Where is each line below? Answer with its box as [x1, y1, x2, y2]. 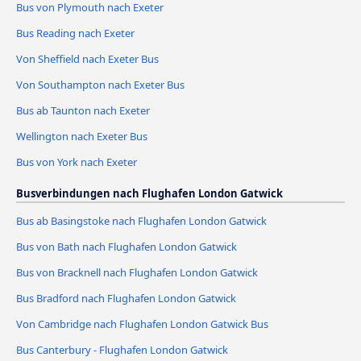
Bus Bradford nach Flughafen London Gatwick [16, 290, 236, 305]
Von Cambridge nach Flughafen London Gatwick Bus [16, 316, 268, 331]
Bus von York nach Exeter [16, 154, 137, 169]
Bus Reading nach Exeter [16, 26, 135, 41]
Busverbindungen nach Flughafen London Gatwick [16, 185, 283, 201]
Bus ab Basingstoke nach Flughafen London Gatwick [16, 213, 267, 228]
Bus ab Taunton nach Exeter [16, 103, 150, 118]
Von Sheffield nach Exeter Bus [16, 52, 159, 67]
